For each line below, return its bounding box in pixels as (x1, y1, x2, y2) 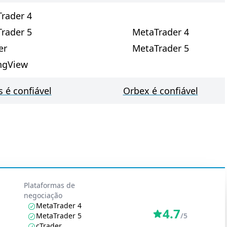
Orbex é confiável (123, 85, 198, 97)
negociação (24, 191, 63, 200)
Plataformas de (24, 180, 75, 190)
